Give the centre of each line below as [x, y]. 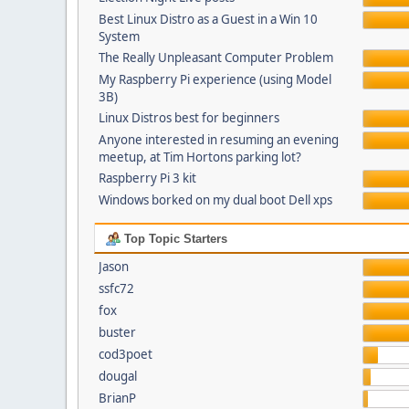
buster [117, 332]
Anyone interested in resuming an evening [218, 140]
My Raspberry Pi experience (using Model [215, 79]
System [119, 37]
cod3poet [125, 354]
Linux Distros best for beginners [189, 118]
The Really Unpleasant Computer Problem [215, 58]
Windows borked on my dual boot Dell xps [215, 200]
